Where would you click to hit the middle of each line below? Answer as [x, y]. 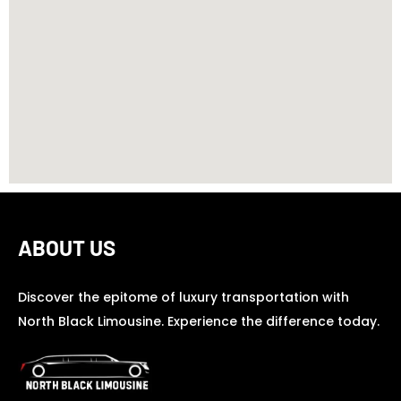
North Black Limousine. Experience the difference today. [199, 321]
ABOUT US [67, 247]
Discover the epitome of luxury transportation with [183, 297]
